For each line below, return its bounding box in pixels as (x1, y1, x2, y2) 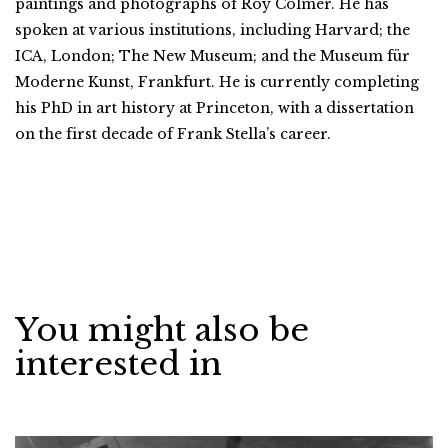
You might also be (15, 309, 309, 350)
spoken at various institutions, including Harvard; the (15, 20, 410, 39)
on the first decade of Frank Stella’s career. (15, 124, 331, 143)
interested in (15, 343, 222, 384)
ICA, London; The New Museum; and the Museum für (15, 46, 410, 65)
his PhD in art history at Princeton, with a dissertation (15, 98, 414, 117)
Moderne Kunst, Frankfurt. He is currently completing (15, 72, 419, 91)
